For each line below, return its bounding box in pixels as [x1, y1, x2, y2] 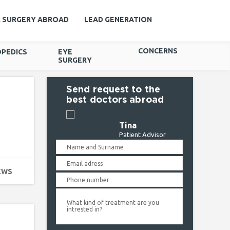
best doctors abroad [66, 95, 164, 105]
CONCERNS [138, 47, 178, 55]
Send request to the [66, 85, 160, 94]
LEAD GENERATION [84, 15, 152, 24]
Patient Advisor [119, 131, 166, 138]
